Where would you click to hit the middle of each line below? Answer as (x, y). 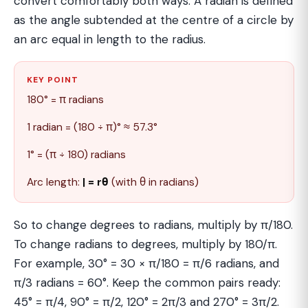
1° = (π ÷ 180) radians (76, 155)
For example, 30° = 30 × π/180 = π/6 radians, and (146, 263)
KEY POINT (53, 80)
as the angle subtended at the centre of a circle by (154, 20)
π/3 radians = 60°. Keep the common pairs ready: (147, 283)
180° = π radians (65, 100)
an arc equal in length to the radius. (110, 39)
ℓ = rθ (96, 182)
